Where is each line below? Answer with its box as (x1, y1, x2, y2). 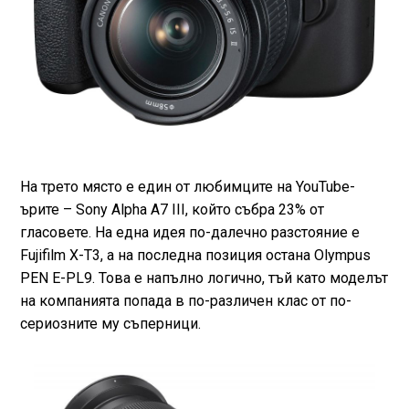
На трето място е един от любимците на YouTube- (19, 178, 355, 196)
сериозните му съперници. (19, 315, 201, 333)
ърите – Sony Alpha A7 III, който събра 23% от (19, 201, 324, 219)
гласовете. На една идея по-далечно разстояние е (19, 224, 360, 242)
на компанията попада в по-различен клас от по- (19, 292, 351, 310)
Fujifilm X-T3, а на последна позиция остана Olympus (19, 246, 371, 265)
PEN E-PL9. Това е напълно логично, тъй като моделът (19, 269, 388, 288)
